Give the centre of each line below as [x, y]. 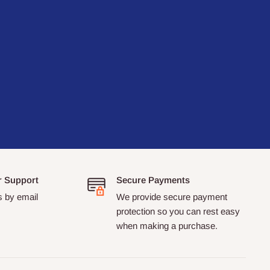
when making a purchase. [167, 226]
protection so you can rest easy [178, 211]
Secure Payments [153, 180]
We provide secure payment [171, 197]
